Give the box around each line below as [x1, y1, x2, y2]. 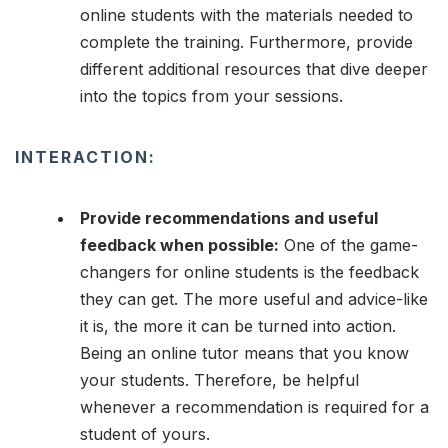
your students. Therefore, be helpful [80, 370, 359, 391]
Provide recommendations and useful [80, 208, 378, 229]
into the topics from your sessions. [80, 86, 343, 107]
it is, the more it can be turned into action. [80, 316, 396, 337]
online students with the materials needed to [80, 5, 413, 26]
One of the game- [279, 235, 418, 256]
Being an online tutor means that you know [80, 343, 409, 364]
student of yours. [80, 424, 210, 445]
